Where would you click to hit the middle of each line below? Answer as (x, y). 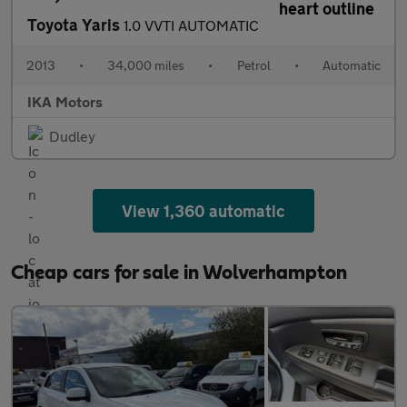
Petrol (253, 65)
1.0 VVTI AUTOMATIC (191, 25)
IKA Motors (65, 101)
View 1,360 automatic (203, 210)
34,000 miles (146, 65)
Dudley (72, 135)
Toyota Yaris (75, 24)
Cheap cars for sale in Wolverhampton (179, 272)
